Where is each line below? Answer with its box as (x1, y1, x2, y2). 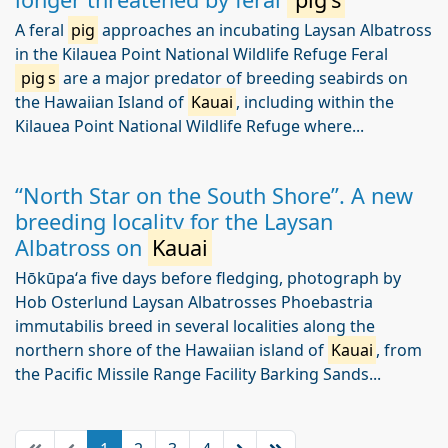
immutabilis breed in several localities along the (15, 315, 375, 337)
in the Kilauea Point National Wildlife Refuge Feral (15, 43, 388, 65)
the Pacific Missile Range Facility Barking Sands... (15, 363, 381, 385)
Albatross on (15, 233, 148, 262)
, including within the (236, 91, 394, 113)
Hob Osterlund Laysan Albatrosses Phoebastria (15, 291, 373, 313)
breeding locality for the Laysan (15, 207, 333, 236)
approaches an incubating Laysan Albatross (98, 19, 432, 41)
